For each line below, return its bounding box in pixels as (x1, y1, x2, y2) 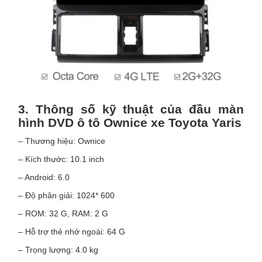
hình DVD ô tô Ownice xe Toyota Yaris (18, 115, 242, 129)
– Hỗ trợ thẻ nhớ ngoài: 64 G (18, 226, 125, 236)
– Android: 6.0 (18, 172, 70, 182)
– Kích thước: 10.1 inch (18, 154, 104, 164)
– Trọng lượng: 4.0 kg (18, 244, 98, 254)
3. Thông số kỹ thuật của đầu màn (18, 102, 244, 116)
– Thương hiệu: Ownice (18, 136, 105, 146)
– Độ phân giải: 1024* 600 (18, 190, 115, 200)
